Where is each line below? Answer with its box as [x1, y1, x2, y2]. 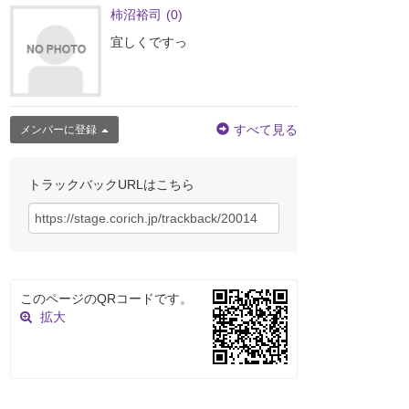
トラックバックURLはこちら [28, 177, 194, 193]
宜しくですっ [110, 35, 187, 50]
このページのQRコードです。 [20, 291, 193, 307]
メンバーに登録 [20, 123, 97, 137]
